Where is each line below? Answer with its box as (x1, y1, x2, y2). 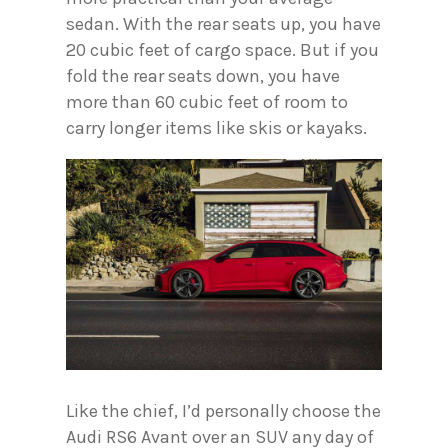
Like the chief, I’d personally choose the (66, 399, 381, 422)
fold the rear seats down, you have (66, 65, 340, 88)
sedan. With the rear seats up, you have (66, 13, 381, 36)
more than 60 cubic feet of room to (66, 91, 348, 114)
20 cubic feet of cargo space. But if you (66, 39, 379, 62)
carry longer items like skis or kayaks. (66, 117, 367, 140)
